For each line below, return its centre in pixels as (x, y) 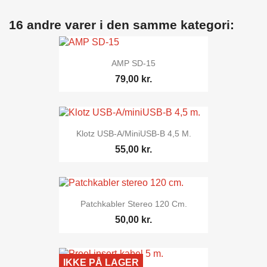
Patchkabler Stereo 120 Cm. (133, 204)
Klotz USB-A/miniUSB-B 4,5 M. (133, 134)
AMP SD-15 (133, 63)
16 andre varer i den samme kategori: (122, 24)
